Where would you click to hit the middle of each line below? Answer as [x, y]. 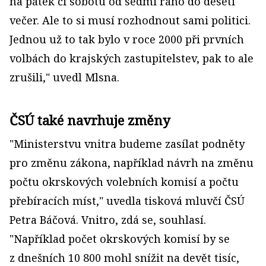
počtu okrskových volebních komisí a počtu [124, 182]
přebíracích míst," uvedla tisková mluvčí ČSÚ [127, 201]
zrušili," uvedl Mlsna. [64, 77]
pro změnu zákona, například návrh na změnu [132, 163]
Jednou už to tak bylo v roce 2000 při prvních [127, 39]
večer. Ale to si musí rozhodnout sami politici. [130, 20]
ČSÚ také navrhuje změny [90, 120]
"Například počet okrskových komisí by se [120, 239]
